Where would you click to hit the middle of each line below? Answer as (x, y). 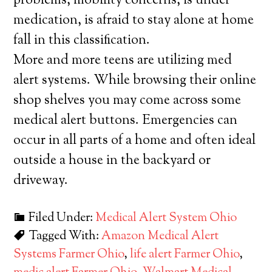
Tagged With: (65, 236)
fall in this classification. (82, 41)
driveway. (41, 181)
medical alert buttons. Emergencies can (126, 121)
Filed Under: (62, 218)
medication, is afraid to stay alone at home (134, 21)
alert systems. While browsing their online (135, 81)
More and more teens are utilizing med (123, 61)
